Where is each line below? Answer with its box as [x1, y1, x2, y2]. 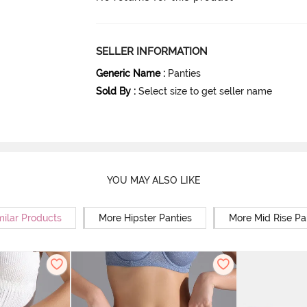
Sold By [96, 85, 132, 97]
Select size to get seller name [138, 85, 273, 97]
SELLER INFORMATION [96, 45, 208, 58]
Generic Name [96, 67, 161, 79]
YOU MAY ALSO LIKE [106, 174, 201, 186]
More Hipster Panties [99, 212, 192, 224]
